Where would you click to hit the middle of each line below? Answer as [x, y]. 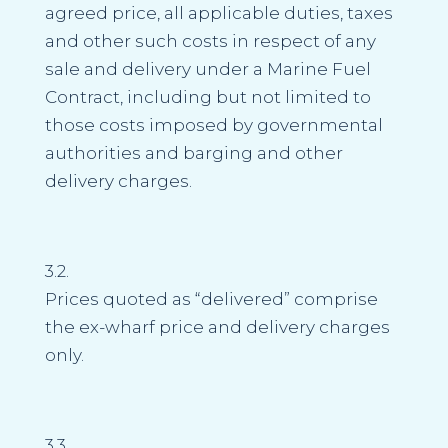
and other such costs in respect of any [210, 40]
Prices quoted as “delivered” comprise [211, 298]
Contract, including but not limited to [207, 96]
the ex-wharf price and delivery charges [217, 326]
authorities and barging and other [193, 152]
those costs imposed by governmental [213, 124]
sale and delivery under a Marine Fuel [207, 68]
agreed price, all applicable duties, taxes [218, 12]
